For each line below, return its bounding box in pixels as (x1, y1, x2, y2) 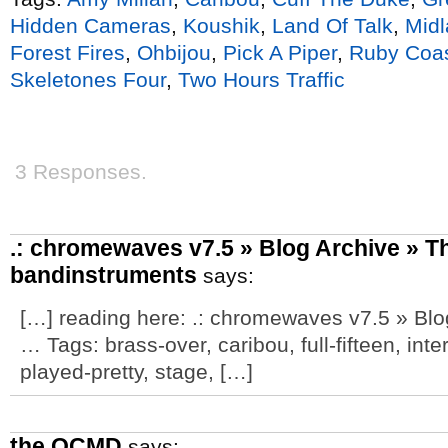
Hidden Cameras (10, 14, 171, 37)
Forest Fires (10, 41, 125, 64)
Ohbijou (137, 41, 211, 64)
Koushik (183, 14, 260, 37)
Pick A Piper (223, 41, 337, 64)
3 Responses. (15, 160, 147, 183)
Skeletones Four (10, 68, 166, 91)
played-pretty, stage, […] (20, 360, 253, 383)
